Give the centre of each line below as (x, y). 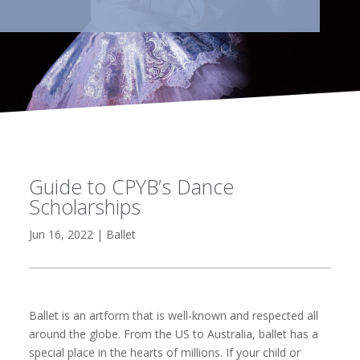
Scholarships (84, 206)
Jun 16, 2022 (61, 234)
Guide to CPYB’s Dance (131, 186)
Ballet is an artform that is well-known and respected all (173, 315)
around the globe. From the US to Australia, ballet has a (173, 333)
